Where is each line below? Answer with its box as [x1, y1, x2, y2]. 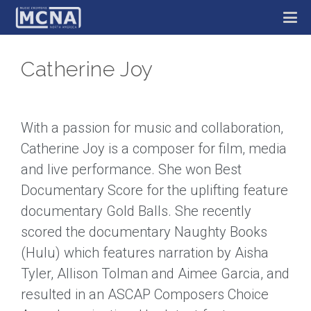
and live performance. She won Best [21, 161, 242, 178]
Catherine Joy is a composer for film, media [21, 140, 287, 157]
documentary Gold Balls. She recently [21, 203, 251, 219]
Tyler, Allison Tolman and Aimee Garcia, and [21, 265, 289, 282]
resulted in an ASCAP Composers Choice [21, 286, 269, 303]
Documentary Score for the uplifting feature [21, 182, 288, 199]
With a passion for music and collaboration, [21, 119, 283, 136]
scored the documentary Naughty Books [21, 224, 267, 240]
